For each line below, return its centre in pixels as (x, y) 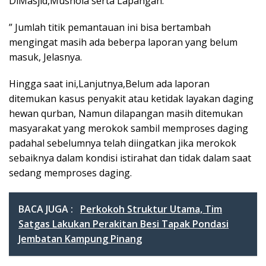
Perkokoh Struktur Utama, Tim (151, 209)
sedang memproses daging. (70, 173)
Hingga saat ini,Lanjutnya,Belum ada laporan (109, 84)
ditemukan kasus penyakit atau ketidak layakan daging (131, 99)
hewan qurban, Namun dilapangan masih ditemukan (126, 113)
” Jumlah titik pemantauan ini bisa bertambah (110, 27)
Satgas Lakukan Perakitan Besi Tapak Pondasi (123, 224)
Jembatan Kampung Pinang (80, 239)
